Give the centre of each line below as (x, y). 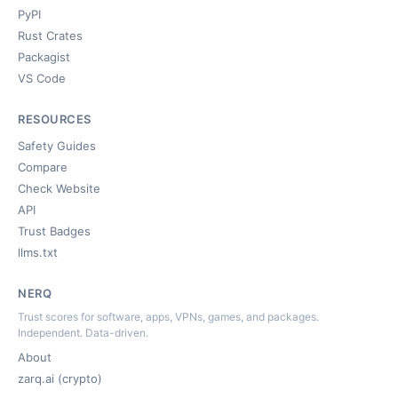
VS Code (42, 78)
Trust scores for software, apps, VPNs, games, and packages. (168, 317)
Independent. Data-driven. (83, 333)
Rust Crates (50, 36)
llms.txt (38, 252)
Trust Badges (54, 231)
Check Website (59, 188)
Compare (43, 167)
